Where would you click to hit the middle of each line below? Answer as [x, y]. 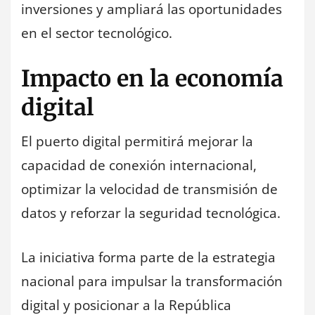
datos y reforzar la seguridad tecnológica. [151, 213]
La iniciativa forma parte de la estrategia [148, 257]
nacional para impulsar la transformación [152, 281]
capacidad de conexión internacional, [139, 166]
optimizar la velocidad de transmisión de [149, 189]
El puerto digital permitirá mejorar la [137, 142]
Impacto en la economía [152, 79]
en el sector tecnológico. [97, 33]
